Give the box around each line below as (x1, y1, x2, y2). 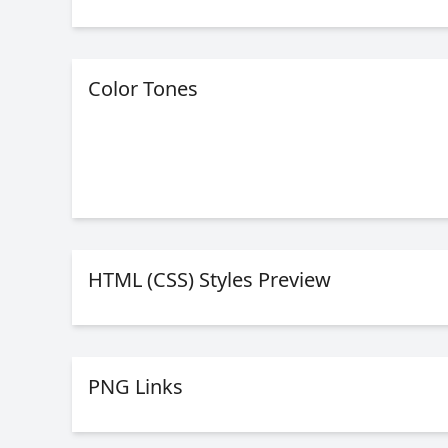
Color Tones (88, 75, 198, 102)
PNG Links (88, 373, 183, 400)
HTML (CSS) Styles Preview (88, 266, 331, 293)
